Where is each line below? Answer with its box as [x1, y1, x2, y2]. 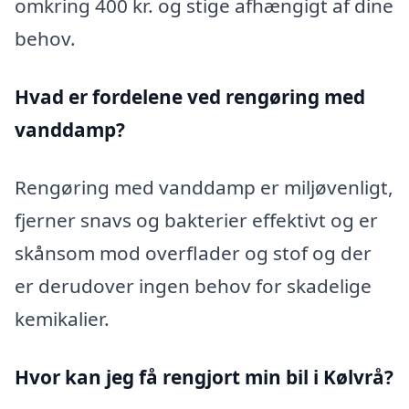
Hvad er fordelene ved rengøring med [15, 83, 365, 110]
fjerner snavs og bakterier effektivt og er [15, 207, 378, 234]
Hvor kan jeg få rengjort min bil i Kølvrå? [15, 364, 393, 391]
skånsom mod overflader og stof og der [15, 240, 372, 267]
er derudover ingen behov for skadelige [15, 273, 372, 299]
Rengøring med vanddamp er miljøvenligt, [15, 174, 393, 201]
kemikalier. [15, 306, 110, 332]
